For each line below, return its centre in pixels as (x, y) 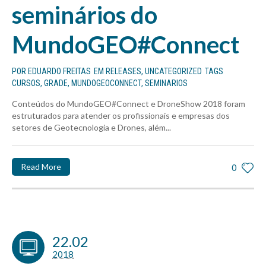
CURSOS (26, 83)
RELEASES (123, 72)
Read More (41, 167)
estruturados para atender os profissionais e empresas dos (121, 116)
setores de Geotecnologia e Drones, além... (91, 128)
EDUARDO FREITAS (59, 72)
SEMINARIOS (166, 83)
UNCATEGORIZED (173, 72)
